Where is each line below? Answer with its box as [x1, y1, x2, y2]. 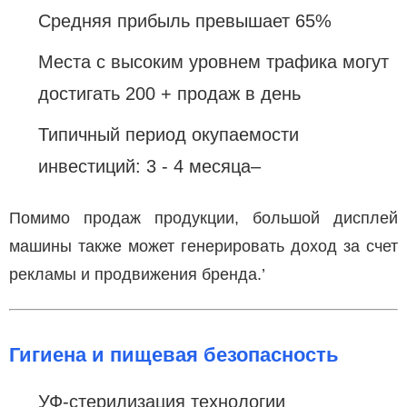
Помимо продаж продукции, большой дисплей [9, 208, 398, 227]
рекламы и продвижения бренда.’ [9, 264, 265, 283]
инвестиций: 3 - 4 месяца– [38, 155, 261, 176]
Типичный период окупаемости [38, 124, 299, 144]
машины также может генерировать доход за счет [9, 236, 398, 255]
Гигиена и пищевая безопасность [9, 342, 339, 366]
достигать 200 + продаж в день [38, 83, 301, 104]
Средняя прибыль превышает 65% [38, 10, 332, 31]
